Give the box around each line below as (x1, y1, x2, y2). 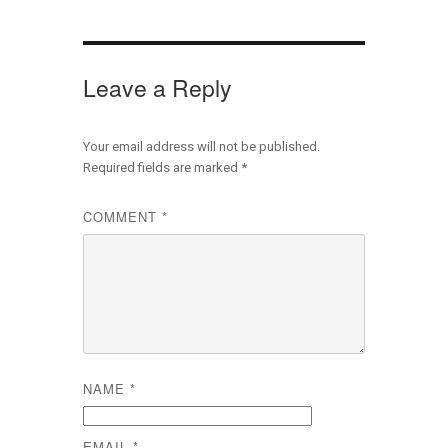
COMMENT (82, 206, 162, 226)
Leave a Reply (82, 71, 232, 105)
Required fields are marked (82, 159, 241, 175)
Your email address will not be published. (82, 138, 320, 154)
